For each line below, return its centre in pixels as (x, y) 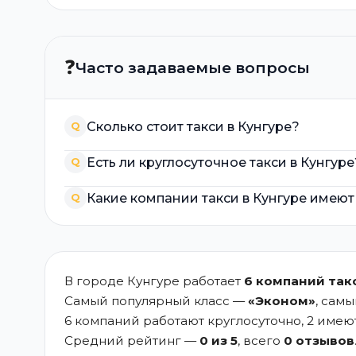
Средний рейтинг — (132, 341)
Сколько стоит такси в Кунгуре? (193, 126)
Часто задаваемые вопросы (193, 68)
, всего (261, 341)
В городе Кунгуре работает (154, 281)
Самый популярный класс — (156, 301)
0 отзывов (319, 341)
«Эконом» (282, 301)
